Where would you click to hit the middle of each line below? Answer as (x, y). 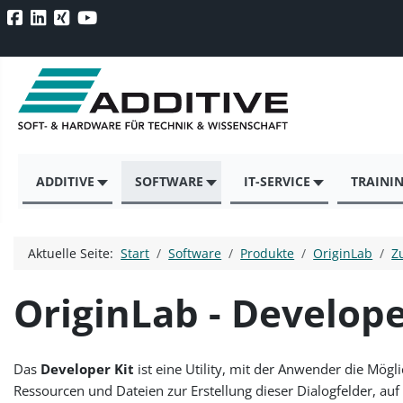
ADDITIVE (65, 182)
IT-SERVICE (277, 182)
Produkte (268, 253)
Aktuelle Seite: (75, 253)
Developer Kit (88, 369)
